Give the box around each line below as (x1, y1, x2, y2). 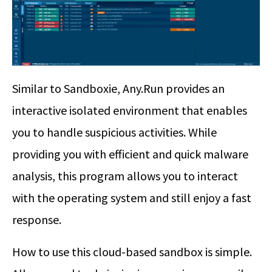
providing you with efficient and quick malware (12, 146, 248, 161)
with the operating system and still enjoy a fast (12, 189, 251, 205)
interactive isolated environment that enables (12, 102, 247, 118)
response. (12, 211, 61, 227)
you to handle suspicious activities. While (12, 124, 217, 140)
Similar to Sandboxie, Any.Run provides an (12, 80, 225, 96)
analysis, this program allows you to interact (12, 168, 238, 183)
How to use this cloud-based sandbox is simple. (12, 243, 252, 259)
